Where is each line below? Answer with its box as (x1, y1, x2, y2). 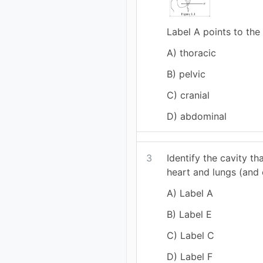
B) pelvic (167, 68, 206, 80)
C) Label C (167, 229, 215, 241)
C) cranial (167, 89, 210, 101)
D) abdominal (167, 110, 227, 122)
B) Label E (167, 208, 213, 220)
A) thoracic (167, 46, 217, 59)
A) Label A (167, 187, 214, 199)
